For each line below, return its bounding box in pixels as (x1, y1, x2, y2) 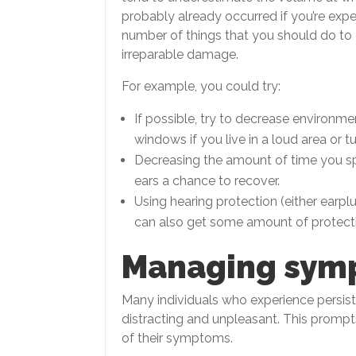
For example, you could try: (122, 79, 281, 95)
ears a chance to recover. (134, 173, 280, 189)
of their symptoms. (122, 331, 233, 346)
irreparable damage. (122, 47, 238, 63)
